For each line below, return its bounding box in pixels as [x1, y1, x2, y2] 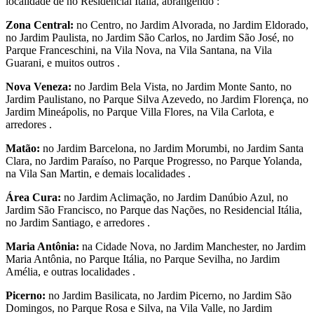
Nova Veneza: [6, 81, 71, 93]
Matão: [6, 142, 40, 155]
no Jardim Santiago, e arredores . [6, 217, 150, 229]
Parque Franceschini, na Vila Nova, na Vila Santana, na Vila [6, 44, 272, 57]
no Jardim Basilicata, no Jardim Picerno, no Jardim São [46, 289, 292, 302]
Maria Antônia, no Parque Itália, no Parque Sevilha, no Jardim [6, 253, 280, 266]
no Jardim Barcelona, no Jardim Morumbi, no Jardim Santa [40, 142, 303, 155]
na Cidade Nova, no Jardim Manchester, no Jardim [79, 240, 306, 253]
